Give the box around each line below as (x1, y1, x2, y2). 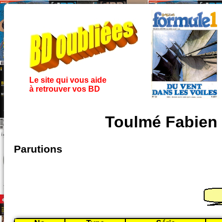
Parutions (14, 143, 62, 156)
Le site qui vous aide (29, 76, 107, 84)
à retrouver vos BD (29, 85, 100, 93)
